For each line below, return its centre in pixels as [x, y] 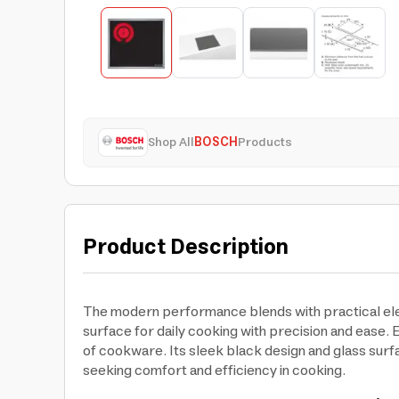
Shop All [171, 142]
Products [265, 142]
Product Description [186, 248]
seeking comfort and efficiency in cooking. [214, 370]
